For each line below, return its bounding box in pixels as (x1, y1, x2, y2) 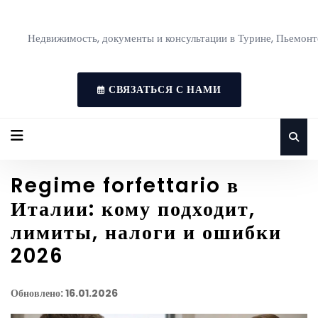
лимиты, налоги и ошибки (11, 219, 282, 246)
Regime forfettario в (11, 172, 239, 199)
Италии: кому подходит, (11, 195, 256, 223)
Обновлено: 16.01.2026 (11, 286, 118, 300)
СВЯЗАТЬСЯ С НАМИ (105, 82, 221, 97)
